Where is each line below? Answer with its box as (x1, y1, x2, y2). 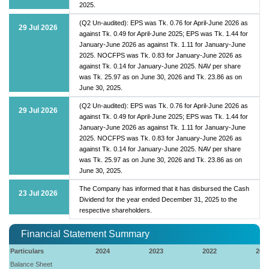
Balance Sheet (10, 260, 53, 268)
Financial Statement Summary (21, 228, 150, 239)
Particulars (10, 247, 44, 255)
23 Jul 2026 (19, 189, 58, 198)
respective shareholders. (79, 206, 152, 214)
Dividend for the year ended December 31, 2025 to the (79, 195, 237, 203)
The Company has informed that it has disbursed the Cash (79, 184, 249, 192)
